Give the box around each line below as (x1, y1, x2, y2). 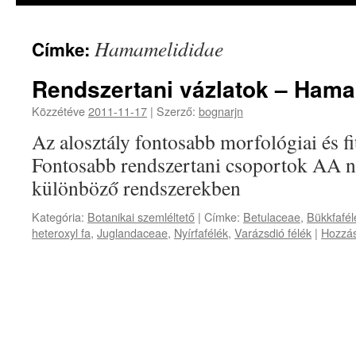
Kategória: (32, 208, 84, 225)
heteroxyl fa (32, 224, 91, 241)
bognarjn (199, 103, 243, 119)
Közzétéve (32, 103, 88, 119)
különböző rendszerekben (32, 174, 241, 201)
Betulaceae (243, 208, 300, 225)
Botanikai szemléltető (87, 208, 195, 225)
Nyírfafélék (174, 224, 228, 241)
